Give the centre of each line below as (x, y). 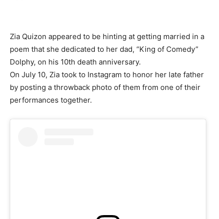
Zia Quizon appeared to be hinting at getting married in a (107, 37)
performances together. (51, 100)
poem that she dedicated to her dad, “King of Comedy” (104, 49)
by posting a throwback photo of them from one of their (105, 88)
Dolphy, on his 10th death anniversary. (75, 62)
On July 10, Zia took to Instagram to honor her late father (107, 75)
